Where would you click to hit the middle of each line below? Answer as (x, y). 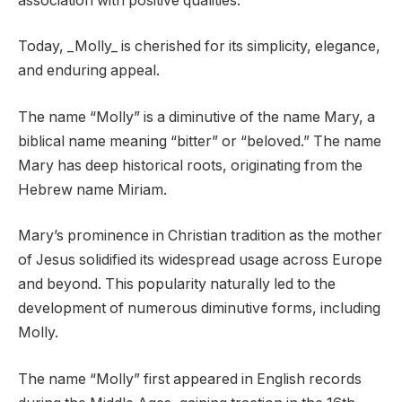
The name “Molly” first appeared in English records (190, 379)
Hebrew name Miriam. (92, 189)
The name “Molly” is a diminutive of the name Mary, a (197, 117)
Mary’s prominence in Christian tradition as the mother (200, 236)
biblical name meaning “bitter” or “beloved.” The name (200, 141)
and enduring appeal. (89, 71)
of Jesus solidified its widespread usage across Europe (200, 260)
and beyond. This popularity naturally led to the (177, 284)
